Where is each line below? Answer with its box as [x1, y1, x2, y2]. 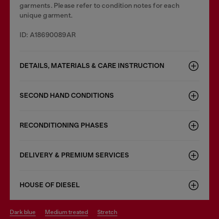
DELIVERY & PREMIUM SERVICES [20, 151, 129, 159]
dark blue [14, 209, 36, 216]
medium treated [50, 209, 88, 216]
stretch [101, 209, 117, 216]
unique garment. [20, 11, 72, 19]
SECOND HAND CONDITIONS [20, 91, 114, 100]
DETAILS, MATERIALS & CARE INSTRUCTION [20, 62, 164, 70]
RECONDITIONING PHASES [20, 121, 108, 130]
